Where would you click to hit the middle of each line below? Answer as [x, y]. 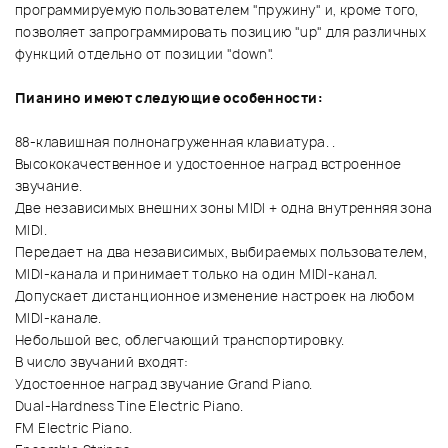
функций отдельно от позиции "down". [144, 54]
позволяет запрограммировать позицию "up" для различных [221, 32]
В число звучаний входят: [102, 362]
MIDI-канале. [58, 318]
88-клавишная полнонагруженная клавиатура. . [175, 142]
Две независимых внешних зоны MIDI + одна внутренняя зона [224, 208]
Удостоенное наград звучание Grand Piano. [164, 384]
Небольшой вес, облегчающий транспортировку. [180, 340]
